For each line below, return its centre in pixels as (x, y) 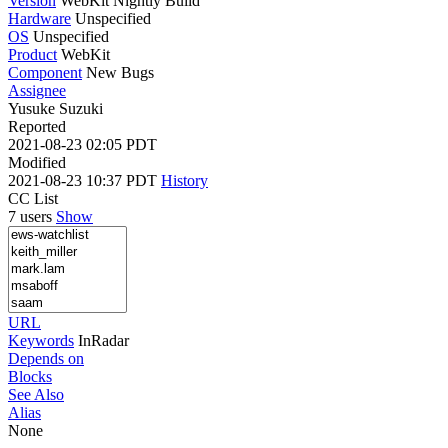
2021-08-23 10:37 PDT (84, 180)
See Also (36, 394)
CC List (33, 198)
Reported (37, 126)
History (184, 180)
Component (45, 72)
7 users (32, 216)
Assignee (37, 90)
